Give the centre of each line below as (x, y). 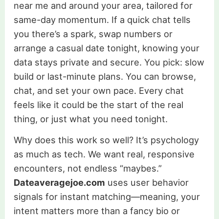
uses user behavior (147, 182)
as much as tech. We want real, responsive (104, 154)
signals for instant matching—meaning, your (107, 196)
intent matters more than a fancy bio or (97, 210)
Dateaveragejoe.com (59, 182)
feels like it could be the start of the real (98, 104)
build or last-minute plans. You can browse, (105, 76)
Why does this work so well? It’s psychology (106, 140)
